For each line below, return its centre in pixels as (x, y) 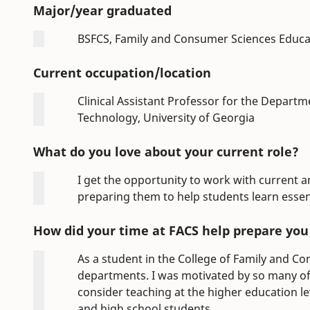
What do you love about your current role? (166, 152)
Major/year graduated (102, 11)
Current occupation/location (122, 73)
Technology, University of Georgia (166, 118)
